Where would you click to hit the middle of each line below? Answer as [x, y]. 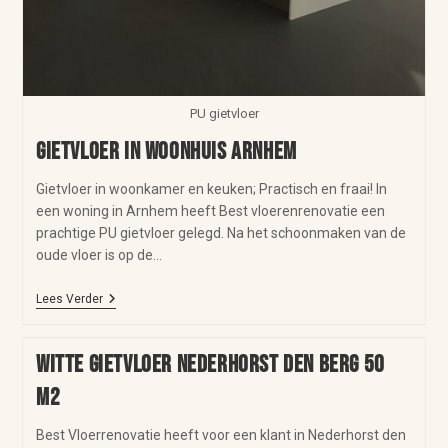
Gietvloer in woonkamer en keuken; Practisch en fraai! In [211, 189]
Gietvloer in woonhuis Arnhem [166, 152]
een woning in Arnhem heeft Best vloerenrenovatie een [210, 211]
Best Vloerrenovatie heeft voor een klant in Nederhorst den [220, 435]
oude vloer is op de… [98, 255]
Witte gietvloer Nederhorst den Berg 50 [210, 365]
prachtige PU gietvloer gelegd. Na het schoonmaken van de [220, 233]
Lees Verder [69, 299]
